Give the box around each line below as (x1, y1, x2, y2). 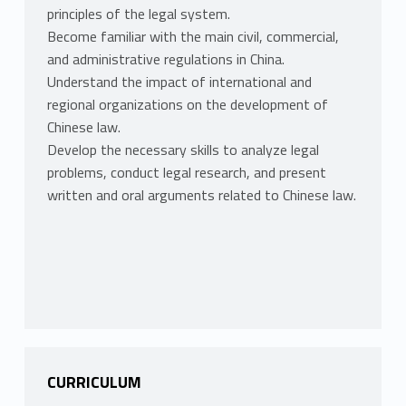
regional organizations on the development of (46, 93, 328, 116)
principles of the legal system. (46, 3, 230, 25)
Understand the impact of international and (46, 71, 312, 93)
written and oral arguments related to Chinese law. (46, 184, 356, 207)
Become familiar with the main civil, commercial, (46, 25, 339, 48)
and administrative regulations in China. (46, 48, 285, 71)
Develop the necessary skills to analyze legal (46, 139, 319, 161)
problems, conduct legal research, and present (46, 161, 326, 184)
